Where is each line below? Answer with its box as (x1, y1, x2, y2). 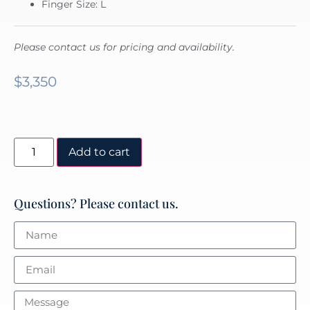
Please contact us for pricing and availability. (14, 40, 235, 53)
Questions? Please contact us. (14, 194, 179, 212)
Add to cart (69, 145, 131, 158)
